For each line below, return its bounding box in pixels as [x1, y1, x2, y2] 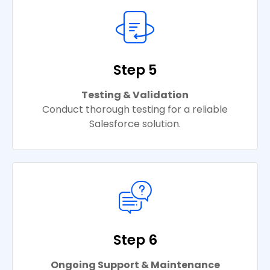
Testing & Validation [81, 88, 189, 102]
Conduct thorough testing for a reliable [42, 102, 228, 117]
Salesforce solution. [89, 117, 181, 131]
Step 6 [113, 230, 157, 250]
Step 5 [113, 60, 157, 80]
